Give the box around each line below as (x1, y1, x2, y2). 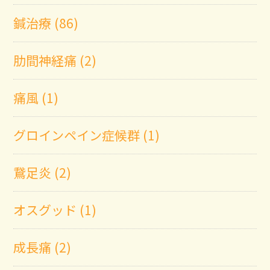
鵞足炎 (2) (13, 163, 72, 181)
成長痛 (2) (13, 237, 72, 256)
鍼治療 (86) (13, 13, 79, 32)
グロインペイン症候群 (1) (13, 125, 160, 144)
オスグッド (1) (13, 200, 97, 219)
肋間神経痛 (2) (13, 51, 97, 69)
